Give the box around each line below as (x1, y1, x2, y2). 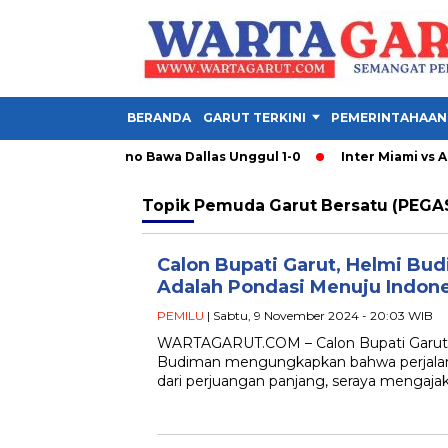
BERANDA (127, 110, 191, 125)
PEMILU (157, 308, 204, 323)
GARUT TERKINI (203, 110, 306, 125)
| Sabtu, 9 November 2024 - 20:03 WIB (204, 308, 433, 323)
